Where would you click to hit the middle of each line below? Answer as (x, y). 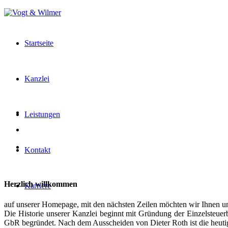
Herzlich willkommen (41, 184)
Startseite (39, 43)
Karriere (38, 186)
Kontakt (37, 150)
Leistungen (42, 114)
